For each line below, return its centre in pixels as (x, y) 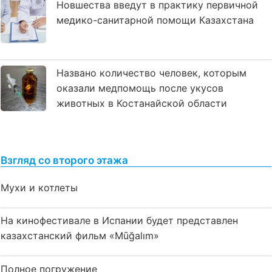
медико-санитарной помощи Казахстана (155, 20)
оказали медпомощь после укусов (140, 88)
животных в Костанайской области (142, 103)
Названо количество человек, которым (151, 73)
